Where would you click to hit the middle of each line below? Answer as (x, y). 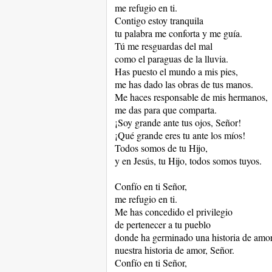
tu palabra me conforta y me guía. (178, 33)
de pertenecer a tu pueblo (162, 224)
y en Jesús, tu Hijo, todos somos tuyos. (188, 161)
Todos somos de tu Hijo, (161, 148)
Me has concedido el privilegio (173, 212)
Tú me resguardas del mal (163, 46)
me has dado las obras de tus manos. (184, 84)
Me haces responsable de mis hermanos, (191, 97)
